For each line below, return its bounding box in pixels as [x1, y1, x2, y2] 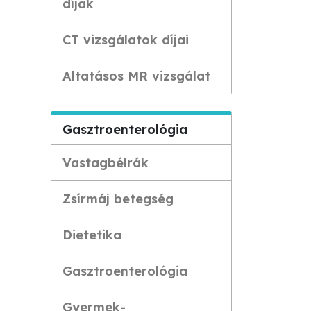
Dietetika [62, 227, 121, 243]
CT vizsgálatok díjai [62, 32, 189, 48]
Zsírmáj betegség [62, 191, 174, 207]
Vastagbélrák [62, 155, 149, 171]
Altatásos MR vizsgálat [62, 68, 210, 84]
